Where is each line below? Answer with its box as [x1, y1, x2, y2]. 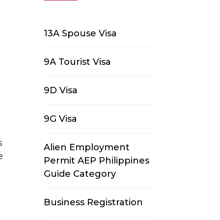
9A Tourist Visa [44, 56, 111, 68]
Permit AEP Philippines [44, 155, 150, 166]
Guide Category [44, 168, 116, 180]
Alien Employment [44, 142, 130, 153]
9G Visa [44, 113, 78, 125]
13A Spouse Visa [44, 28, 117, 39]
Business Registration [44, 197, 143, 208]
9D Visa [44, 85, 78, 96]
